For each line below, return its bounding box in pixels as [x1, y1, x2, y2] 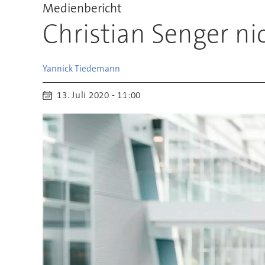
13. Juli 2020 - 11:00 [62, 89, 141, 102]
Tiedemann [74, 62, 120, 75]
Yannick [42, 62, 73, 75]
